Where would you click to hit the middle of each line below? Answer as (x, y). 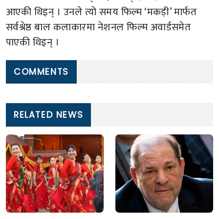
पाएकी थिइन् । (33, 42)
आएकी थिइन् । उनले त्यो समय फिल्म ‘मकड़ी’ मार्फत (101, 12)
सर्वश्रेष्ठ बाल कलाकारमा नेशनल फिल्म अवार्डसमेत (99, 27)
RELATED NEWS (49, 115)
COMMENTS (41, 72)
